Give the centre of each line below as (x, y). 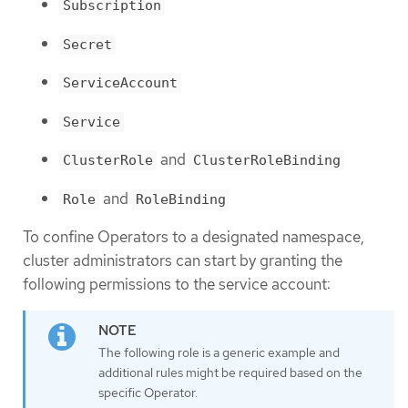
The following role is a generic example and (219, 352)
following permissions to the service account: (177, 285)
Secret (87, 44)
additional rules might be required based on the (230, 372)
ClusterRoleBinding (267, 161)
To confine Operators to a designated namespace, (194, 237)
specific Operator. (148, 392)
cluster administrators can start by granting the (183, 261)
